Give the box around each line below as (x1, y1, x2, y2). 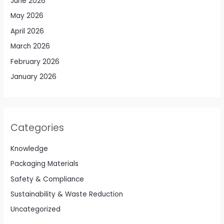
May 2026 (10, 11, 44, 21)
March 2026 (10, 41, 50, 51)
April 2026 (10, 26, 44, 36)
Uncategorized (10, 204, 61, 214)
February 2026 (10, 56, 60, 66)
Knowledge (10, 143, 48, 153)
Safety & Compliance (10, 174, 84, 184)
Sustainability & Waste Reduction (10, 189, 123, 199)
